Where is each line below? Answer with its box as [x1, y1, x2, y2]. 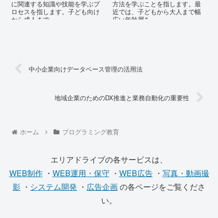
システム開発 [30, 181, 77, 193]
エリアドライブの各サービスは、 [51, 154, 167, 165]
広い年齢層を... [112, 15, 157, 24]
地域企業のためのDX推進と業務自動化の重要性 [54, 93, 189, 103]
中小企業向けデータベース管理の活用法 [29, 64, 143, 74]
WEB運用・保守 [52, 167, 109, 179]
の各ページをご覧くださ [118, 181, 205, 193]
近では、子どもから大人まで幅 [112, 7, 201, 17]
